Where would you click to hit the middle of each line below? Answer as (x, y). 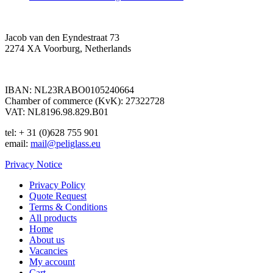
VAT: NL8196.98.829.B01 (57, 112)
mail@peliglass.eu (66, 144)
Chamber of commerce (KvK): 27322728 (85, 101)
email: (18, 144)
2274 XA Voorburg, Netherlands (68, 49)
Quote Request (58, 196)
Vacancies (48, 251)
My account (52, 262)
